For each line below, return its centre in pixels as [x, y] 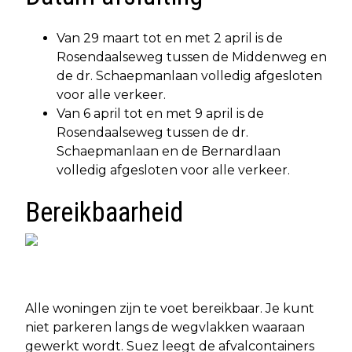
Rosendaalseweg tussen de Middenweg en [192, 57]
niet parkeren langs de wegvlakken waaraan [165, 327]
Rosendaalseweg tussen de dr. [152, 132]
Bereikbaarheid [104, 212]
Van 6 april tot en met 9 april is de [160, 113]
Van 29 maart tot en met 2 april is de [170, 38]
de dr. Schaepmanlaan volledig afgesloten [189, 75]
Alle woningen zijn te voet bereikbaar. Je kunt [170, 308]
